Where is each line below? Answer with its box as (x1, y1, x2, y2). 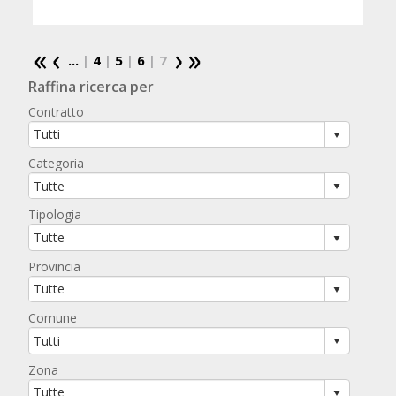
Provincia (28, 257, 81, 275)
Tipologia (28, 206, 82, 224)
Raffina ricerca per (28, 76, 155, 96)
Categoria (28, 155, 85, 171)
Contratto (28, 103, 85, 120)
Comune (28, 309, 78, 327)
